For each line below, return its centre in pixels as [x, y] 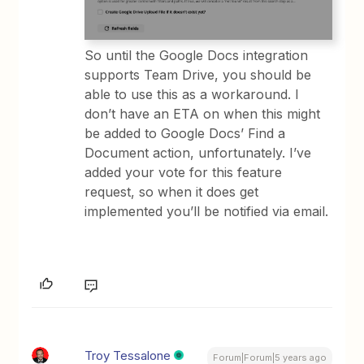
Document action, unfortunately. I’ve [198, 153]
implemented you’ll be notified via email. [207, 212]
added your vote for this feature [184, 173]
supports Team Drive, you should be [198, 75]
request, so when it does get [172, 192]
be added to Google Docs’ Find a [185, 134]
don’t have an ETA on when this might [203, 114]
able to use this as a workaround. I [192, 95]
